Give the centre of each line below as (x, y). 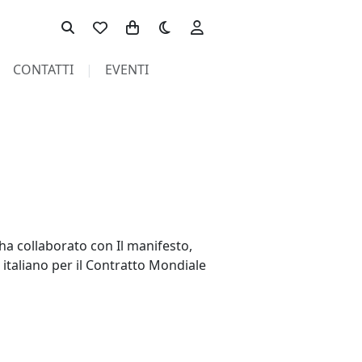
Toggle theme (190, 19)
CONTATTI (43, 69)
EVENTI (127, 69)
